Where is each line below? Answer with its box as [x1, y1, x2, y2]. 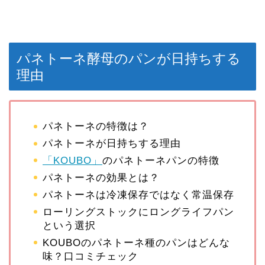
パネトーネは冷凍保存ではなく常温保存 [43, 189, 234, 201]
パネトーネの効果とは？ [43, 172, 160, 183]
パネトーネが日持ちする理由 [43, 138, 181, 150]
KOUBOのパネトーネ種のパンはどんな [43, 237, 230, 248]
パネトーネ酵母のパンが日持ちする [17, 51, 241, 67]
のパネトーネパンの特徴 [102, 155, 219, 167]
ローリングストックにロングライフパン [43, 206, 234, 218]
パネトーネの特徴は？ [43, 121, 149, 132]
